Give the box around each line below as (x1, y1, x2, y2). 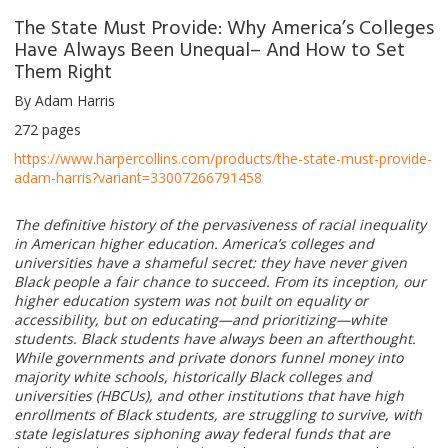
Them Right (14, 54, 112, 85)
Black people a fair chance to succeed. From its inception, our (14, 271, 426, 291)
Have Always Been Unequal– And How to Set (14, 32, 405, 63)
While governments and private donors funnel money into (14, 347, 403, 367)
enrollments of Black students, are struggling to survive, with (14, 404, 422, 424)
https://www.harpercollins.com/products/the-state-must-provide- (14, 148, 432, 168)
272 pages (14, 119, 81, 139)
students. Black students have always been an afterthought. (14, 328, 416, 348)
